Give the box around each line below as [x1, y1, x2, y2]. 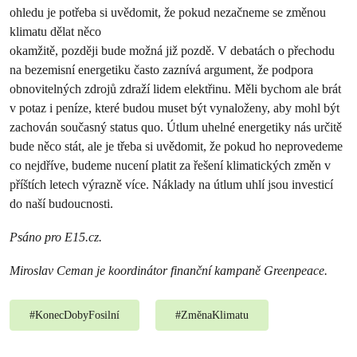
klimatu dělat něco [10, 24, 101, 39]
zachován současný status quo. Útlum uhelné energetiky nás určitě [10, 120, 342, 135]
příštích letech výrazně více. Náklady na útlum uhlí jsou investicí [10, 177, 333, 192]
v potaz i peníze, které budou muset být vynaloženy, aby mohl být [10, 100, 339, 116]
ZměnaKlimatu [181, 309, 249, 321]
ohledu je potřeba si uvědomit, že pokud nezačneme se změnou [10, 5, 326, 20]
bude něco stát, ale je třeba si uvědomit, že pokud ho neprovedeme [10, 139, 343, 154]
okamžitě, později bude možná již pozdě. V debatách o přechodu [10, 43, 335, 58]
